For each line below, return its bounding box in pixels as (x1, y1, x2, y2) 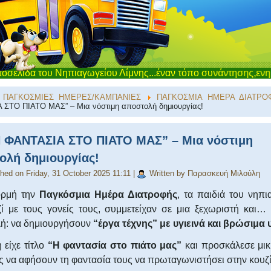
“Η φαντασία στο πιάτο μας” (47, 240, 182, 250)
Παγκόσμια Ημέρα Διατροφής (39, 189, 177, 200)
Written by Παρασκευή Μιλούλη (149, 169, 260, 178)
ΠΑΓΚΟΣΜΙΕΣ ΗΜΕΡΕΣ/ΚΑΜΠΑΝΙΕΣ (2, 93, 142, 102)
